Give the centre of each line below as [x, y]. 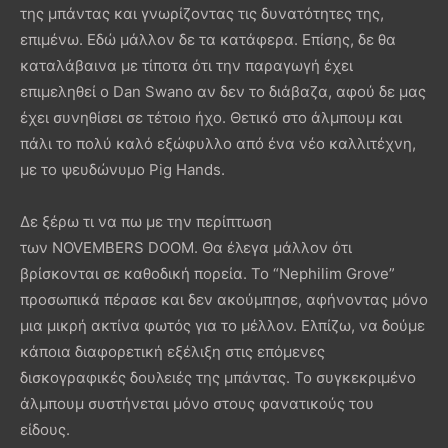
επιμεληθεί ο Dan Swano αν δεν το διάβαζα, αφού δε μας [223, 91]
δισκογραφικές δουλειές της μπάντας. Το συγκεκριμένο [218, 377]
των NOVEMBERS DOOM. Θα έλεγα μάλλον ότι [186, 247]
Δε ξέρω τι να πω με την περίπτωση [146, 221]
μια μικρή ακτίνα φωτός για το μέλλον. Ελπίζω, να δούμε [222, 325]
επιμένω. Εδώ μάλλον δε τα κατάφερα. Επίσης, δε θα [208, 39]
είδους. [47, 429]
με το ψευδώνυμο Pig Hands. [124, 169]
